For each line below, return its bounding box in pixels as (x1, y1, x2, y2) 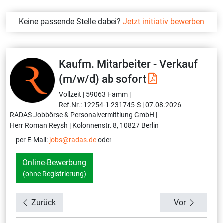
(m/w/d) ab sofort (59, 72, 146, 85)
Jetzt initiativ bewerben (123, 16, 204, 26)
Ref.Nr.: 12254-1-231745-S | (59, 100, 144, 109)
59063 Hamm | (86, 90, 131, 98)
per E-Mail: (16, 135, 49, 144)
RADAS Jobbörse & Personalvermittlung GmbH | (10, 111, 157, 119)
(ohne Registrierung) (22, 169, 86, 178)
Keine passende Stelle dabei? (19, 16, 123, 26)
